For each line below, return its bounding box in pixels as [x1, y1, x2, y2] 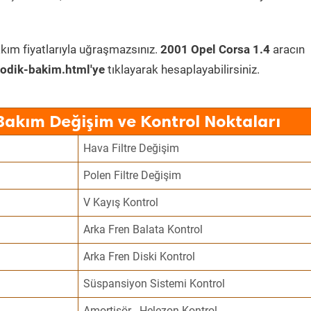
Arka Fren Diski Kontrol [83, 250, 196, 263]
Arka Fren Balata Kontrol [83, 223, 203, 236]
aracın [270, 42, 305, 56]
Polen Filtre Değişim [83, 169, 182, 182]
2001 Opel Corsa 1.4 [160, 42, 270, 56]
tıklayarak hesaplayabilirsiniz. [105, 62, 260, 76]
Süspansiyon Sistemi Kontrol [83, 277, 226, 290]
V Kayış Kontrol [83, 196, 159, 209]
